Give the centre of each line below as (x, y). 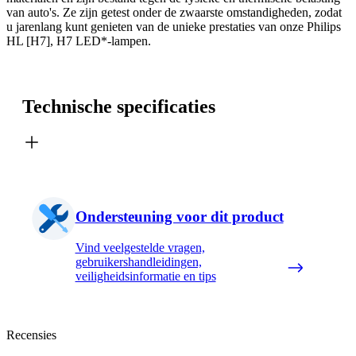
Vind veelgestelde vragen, (140, 247)
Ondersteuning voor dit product (179, 217)
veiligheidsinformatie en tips (145, 276)
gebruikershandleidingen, (138, 261)
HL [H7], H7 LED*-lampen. (79, 41)
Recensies (31, 335)
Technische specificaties (119, 106)
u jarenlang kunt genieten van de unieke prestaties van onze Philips (174, 26)
